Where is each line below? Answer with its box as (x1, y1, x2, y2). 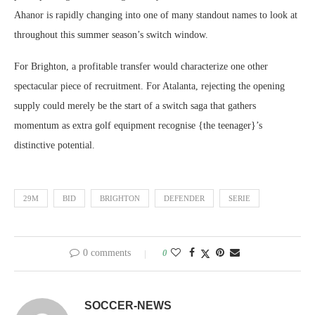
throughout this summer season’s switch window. (14, 30, 208, 40)
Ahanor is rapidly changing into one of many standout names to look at (14, 10, 297, 20)
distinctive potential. (14, 140, 95, 150)
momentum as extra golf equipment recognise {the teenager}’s (14, 120, 262, 131)
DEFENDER (164, 194, 205, 202)
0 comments (83, 247, 131, 258)
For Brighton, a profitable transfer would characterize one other (14, 61, 268, 72)
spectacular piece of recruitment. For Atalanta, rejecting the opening (14, 81, 285, 91)
